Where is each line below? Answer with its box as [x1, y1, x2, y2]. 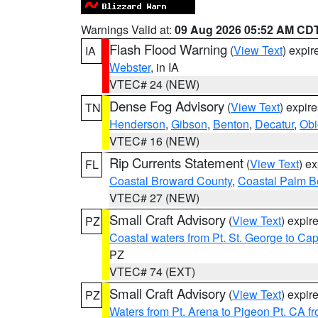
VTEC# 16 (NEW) [109, 133, 199, 149]
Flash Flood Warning [109, 40, 227, 58]
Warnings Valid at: [81, 21, 175, 38]
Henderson [109, 116, 165, 132]
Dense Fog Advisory [109, 97, 224, 115]
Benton [213, 116, 249, 132]
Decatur [255, 116, 294, 132]
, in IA [150, 59, 179, 75]
